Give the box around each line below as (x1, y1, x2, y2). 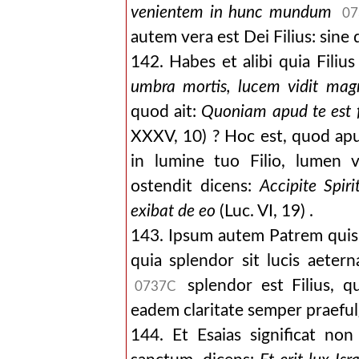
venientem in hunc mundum (130, 4, 339, 21)
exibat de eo (130, 203, 216, 220)
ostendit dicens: (130, 178, 260, 195)
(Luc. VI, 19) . (215, 203, 313, 220)
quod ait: (130, 103, 202, 120)
